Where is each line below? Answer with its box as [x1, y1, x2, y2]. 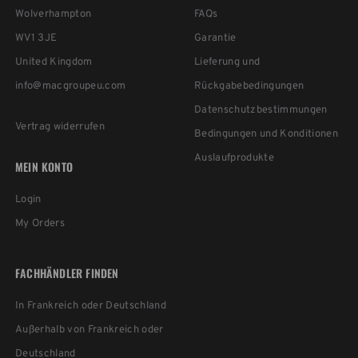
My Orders [14, 217, 65, 230]
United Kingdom [14, 55, 93, 69]
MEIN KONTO [14, 157, 73, 175]
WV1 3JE [14, 31, 58, 45]
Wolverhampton [14, 7, 92, 21]
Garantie [193, 31, 237, 45]
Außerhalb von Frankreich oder [14, 323, 164, 336]
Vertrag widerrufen [14, 120, 105, 133]
